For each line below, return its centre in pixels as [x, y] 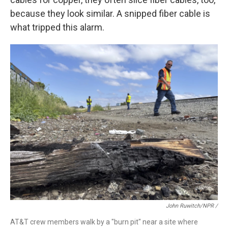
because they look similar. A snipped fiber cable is [110, 14]
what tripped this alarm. [57, 27]
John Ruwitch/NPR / [192, 206]
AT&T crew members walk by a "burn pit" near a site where [104, 222]
